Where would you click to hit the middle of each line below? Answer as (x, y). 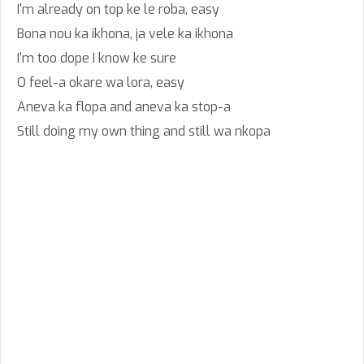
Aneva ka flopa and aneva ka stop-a (124, 107)
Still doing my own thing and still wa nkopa (144, 131)
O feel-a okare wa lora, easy (101, 82)
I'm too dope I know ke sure (97, 58)
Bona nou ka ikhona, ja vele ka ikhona (125, 34)
